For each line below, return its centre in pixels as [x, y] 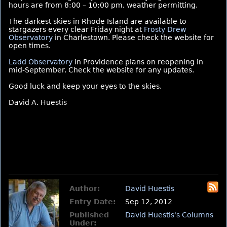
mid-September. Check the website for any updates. [101, 70]
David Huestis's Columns [169, 215]
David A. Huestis [38, 102]
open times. [30, 46]
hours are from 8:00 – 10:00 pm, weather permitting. [103, 5]
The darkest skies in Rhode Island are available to [98, 21]
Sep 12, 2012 [149, 202]
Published [89, 215]
